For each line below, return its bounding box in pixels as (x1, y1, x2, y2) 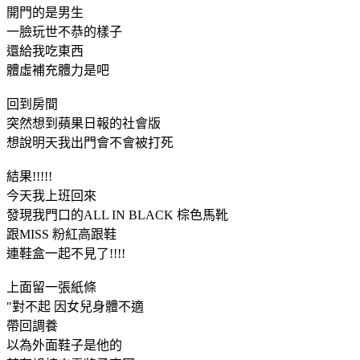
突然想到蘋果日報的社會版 (6, 116, 161, 130)
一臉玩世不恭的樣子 (6, 24, 122, 39)
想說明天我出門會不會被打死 (6, 135, 174, 149)
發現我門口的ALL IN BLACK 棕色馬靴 (6, 207, 228, 222)
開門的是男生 (6, 5, 84, 19)
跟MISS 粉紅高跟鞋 (6, 227, 117, 241)
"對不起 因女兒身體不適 (6, 299, 144, 313)
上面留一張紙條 (6, 280, 96, 294)
